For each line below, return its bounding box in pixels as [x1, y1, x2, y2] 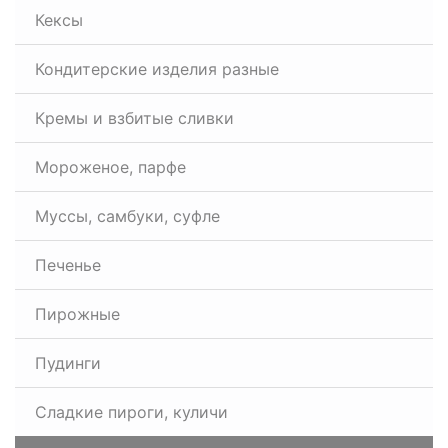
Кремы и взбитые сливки [35, 108, 234, 128]
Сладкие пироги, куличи [35, 402, 228, 422]
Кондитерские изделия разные [35, 59, 279, 79]
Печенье [35, 255, 101, 275]
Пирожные [35, 304, 120, 324]
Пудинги [35, 353, 101, 373]
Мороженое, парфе [35, 157, 186, 177]
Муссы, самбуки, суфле [35, 206, 220, 226]
